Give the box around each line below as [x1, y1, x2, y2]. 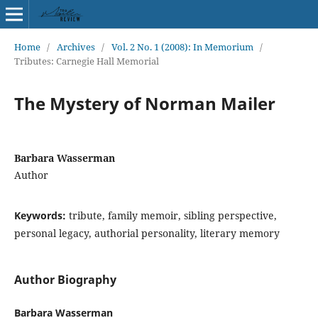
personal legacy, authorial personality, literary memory [13, 226, 280, 240]
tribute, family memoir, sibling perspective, [68, 208, 277, 222]
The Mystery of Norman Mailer [13, 91, 275, 115]
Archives [56, 40, 95, 53]
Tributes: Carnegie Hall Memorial [13, 54, 159, 67]
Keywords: [13, 208, 69, 222]
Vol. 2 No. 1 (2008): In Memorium [111, 40, 253, 53]
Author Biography [13, 271, 116, 287]
